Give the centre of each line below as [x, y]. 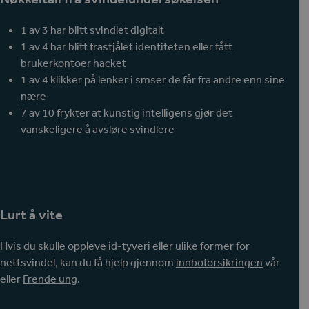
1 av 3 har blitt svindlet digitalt [92, 30]
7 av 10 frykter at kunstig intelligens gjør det [127, 113]
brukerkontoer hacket [73, 63]
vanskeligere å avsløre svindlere [98, 129]
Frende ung [50, 279]
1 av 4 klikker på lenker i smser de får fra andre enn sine [153, 80]
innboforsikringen [219, 262]
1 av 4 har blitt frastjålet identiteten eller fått [127, 47]
